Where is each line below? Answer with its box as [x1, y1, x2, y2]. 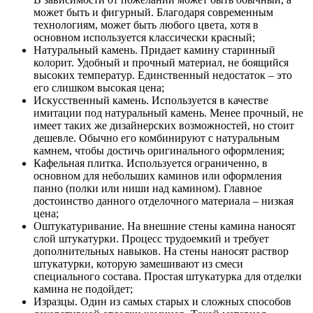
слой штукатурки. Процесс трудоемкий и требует [34, 233, 269, 245]
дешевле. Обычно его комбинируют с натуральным [34, 132, 279, 145]
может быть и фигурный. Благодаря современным [34, 6, 273, 19]
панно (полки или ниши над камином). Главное [34, 182, 262, 195]
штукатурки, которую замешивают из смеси [34, 258, 243, 270]
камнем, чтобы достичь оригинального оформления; [34, 145, 284, 157]
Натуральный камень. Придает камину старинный [34, 44, 275, 57]
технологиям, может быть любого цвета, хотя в [34, 19, 259, 31]
